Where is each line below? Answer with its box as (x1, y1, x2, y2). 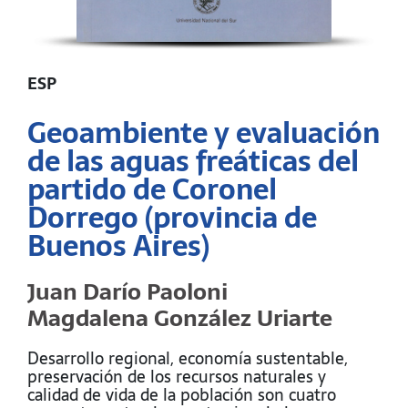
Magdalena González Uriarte (27, 299, 332, 338)
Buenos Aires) (27, 223, 209, 270)
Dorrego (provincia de (27, 195, 317, 241)
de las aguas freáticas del (27, 138, 359, 185)
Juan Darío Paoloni (27, 272, 228, 311)
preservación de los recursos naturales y (27, 363, 326, 391)
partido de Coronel (27, 167, 277, 213)
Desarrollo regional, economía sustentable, (27, 345, 348, 372)
